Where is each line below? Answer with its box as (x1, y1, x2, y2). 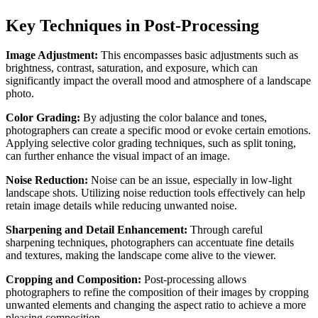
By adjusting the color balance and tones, (80, 111, 267, 124)
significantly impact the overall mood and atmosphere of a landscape (6, 75, 311, 87)
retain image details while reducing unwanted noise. (6, 199, 237, 212)
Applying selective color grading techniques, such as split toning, (6, 137, 296, 150)
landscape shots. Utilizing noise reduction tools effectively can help (6, 187, 305, 199)
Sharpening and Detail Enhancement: (6, 224, 187, 236)
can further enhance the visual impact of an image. (6, 150, 230, 163)
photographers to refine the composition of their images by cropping (6, 286, 309, 299)
